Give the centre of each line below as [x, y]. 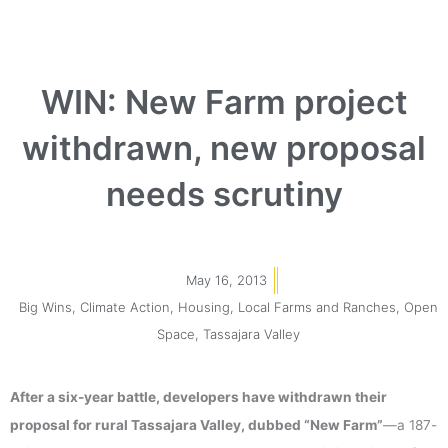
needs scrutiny [224, 193]
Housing [203, 306]
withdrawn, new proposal [224, 147]
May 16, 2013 [226, 279]
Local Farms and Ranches [316, 306]
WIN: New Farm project [224, 101]
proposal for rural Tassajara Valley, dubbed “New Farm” [196, 424]
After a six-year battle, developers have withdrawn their [198, 396]
